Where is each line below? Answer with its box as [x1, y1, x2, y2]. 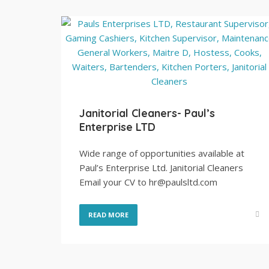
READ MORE [88, 210, 128, 219]
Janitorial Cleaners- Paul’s [79, 106, 215, 120]
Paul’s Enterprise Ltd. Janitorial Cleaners [79, 162, 243, 174]
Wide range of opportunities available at [79, 147, 244, 159]
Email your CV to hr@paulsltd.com [79, 176, 217, 188]
